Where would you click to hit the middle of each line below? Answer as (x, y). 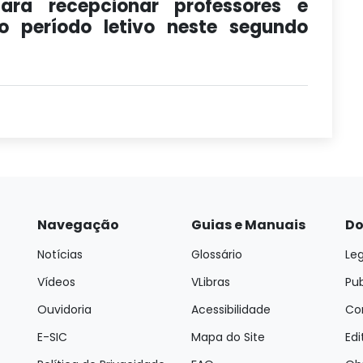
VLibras (211, 282)
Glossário (217, 254)
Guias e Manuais (248, 225)
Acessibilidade (231, 310)
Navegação (78, 225)
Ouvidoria (64, 310)
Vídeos (56, 282)
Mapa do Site (228, 337)
